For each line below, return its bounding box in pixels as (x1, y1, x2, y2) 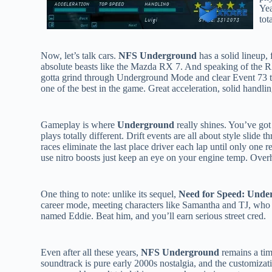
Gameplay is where (41, 119, 118, 130)
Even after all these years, (41, 246, 141, 257)
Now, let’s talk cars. (41, 50, 119, 61)
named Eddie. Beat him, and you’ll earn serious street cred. (41, 210, 267, 221)
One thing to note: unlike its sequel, (41, 188, 179, 199)
